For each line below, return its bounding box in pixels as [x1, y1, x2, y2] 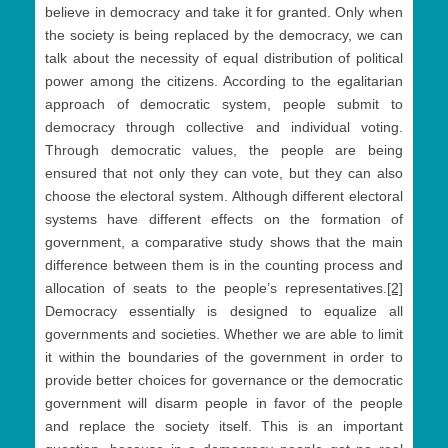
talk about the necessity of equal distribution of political [45, 50, 403, 67]
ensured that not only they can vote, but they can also [45, 165, 403, 182]
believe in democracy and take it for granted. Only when [45, 4, 403, 21]
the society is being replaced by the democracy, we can [45, 27, 403, 44]
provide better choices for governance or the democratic [45, 372, 403, 389]
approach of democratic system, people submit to [45, 96, 403, 113]
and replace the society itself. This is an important [45, 418, 403, 435]
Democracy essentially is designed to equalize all [45, 303, 403, 320]
